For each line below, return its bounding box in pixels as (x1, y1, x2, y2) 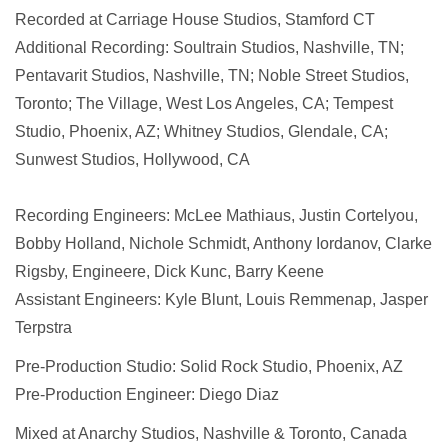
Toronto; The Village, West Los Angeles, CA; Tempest (15, 95, 393, 112)
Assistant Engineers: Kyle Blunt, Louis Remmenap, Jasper (15, 291, 428, 308)
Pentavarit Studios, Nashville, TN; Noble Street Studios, (15, 67, 409, 84)
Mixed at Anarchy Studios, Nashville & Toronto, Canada (15, 425, 407, 442)
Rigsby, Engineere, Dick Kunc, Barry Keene (15, 263, 324, 280)
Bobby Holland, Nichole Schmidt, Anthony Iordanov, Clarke (15, 235, 432, 252)
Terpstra (15, 319, 72, 336)
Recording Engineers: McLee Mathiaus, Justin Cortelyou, (15, 207, 418, 224)
